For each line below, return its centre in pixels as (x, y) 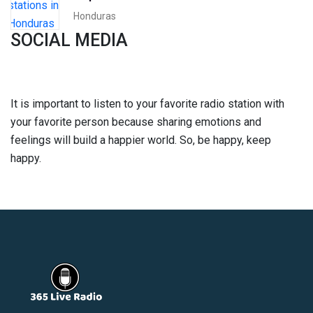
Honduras (95, 16)
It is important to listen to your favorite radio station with (147, 103)
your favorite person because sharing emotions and (136, 122)
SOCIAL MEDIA (69, 40)
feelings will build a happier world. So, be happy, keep (141, 140)
